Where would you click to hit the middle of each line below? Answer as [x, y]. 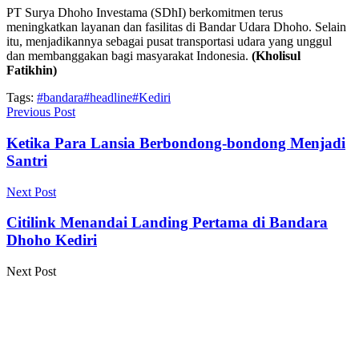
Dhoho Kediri [52, 240]
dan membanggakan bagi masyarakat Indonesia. [129, 56]
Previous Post [41, 112]
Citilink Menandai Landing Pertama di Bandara [167, 223]
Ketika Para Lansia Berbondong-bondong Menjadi [176, 143]
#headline [108, 98]
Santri [27, 160]
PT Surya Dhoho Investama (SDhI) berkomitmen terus [145, 13]
